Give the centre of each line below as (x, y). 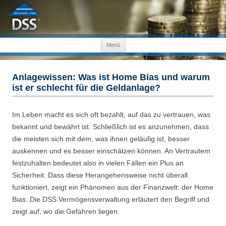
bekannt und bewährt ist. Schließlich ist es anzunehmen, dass (110, 127)
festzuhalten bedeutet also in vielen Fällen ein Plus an (98, 163)
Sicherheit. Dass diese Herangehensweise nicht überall (100, 175)
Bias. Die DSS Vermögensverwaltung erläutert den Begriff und (111, 200)
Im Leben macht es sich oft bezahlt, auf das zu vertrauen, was (111, 115)
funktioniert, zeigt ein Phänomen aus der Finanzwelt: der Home (113, 187)
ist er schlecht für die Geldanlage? (86, 88)
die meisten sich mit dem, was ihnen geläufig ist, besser (101, 139)
